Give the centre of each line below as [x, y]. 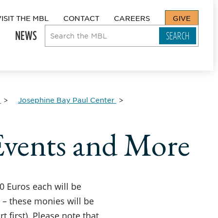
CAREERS [132, 18]
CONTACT [81, 18]
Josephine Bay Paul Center [66, 100]
